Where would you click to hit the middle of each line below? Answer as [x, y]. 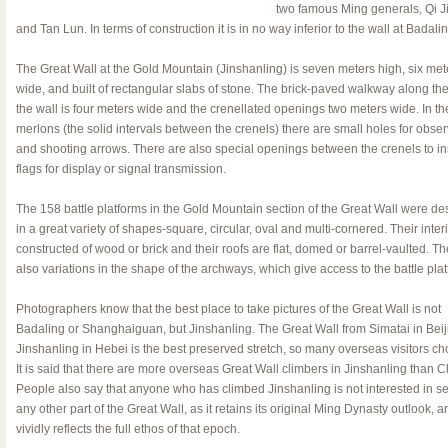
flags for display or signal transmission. [120, 169]
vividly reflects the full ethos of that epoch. [127, 429]
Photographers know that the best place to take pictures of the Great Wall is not [228, 309]
